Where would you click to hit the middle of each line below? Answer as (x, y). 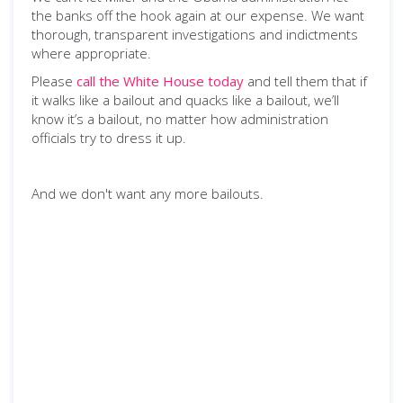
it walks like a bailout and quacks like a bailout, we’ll (185, 100)
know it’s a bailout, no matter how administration (180, 119)
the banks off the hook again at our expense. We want (198, 15)
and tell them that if (305, 81)
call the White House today (160, 81)
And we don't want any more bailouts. (148, 193)
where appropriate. (91, 53)
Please (54, 81)
